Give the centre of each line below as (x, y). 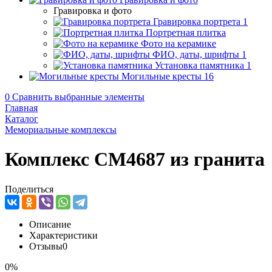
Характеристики (63, 235)
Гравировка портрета (197, 22)
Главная (21, 108)
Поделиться (29, 189)
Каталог (22, 119)
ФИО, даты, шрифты (196, 54)
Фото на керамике (178, 43)
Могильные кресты (161, 76)
